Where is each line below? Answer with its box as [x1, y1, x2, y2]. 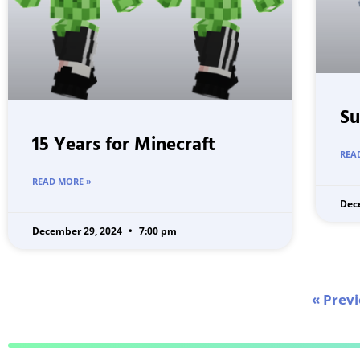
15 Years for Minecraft [32, 131, 215, 162]
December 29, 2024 [32, 224, 125, 239]
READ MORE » [32, 175, 92, 188]
